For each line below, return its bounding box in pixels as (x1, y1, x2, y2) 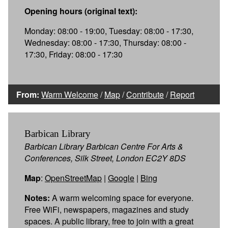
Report (170, 88, 194, 100)
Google (108, 172, 134, 184)
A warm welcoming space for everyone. (50, 191, 193, 204)
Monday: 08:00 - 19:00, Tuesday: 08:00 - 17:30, (24, 24, 193, 37)
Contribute (126, 88, 164, 100)
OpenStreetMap (45, 172, 102, 184)
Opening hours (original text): (24, 5, 137, 17)
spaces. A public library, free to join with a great (24, 215, 193, 227)
